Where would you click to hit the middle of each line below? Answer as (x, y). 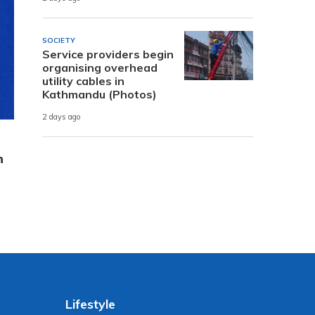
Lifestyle (91, 304)
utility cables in (83, 81)
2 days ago (62, 117)
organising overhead (100, 67)
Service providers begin (108, 54)
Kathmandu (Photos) (99, 94)
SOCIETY (59, 40)
